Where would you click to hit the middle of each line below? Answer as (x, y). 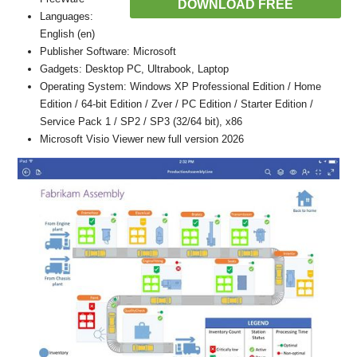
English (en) (67, 34)
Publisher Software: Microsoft (108, 51)
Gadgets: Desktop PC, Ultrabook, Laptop (134, 69)
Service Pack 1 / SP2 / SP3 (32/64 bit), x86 (141, 122)
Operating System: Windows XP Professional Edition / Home (180, 86)
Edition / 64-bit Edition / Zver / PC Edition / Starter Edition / (177, 104)
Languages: (67, 16)
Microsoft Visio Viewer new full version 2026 (142, 139)
